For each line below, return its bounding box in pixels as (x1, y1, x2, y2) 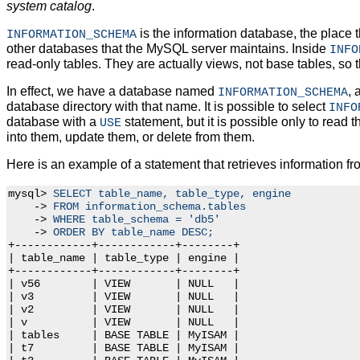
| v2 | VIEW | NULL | (8, 303, 239, 317)
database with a (6, 115, 100, 129)
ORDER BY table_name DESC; (53, 227, 214, 239)
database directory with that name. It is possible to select (6, 100, 329, 114)
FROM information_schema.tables (53, 201, 246, 214)
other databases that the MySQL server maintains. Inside (6, 42, 329, 56)
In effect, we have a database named (6, 84, 218, 99)
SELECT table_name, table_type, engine (53, 188, 291, 201)
